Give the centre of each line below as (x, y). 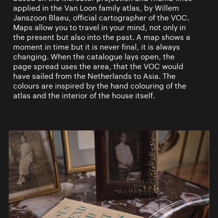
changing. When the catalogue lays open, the (94, 57)
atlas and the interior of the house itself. (84, 96)
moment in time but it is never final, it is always (96, 47)
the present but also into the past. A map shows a (101, 37)
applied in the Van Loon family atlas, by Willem (96, 8)
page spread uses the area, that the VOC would (98, 67)
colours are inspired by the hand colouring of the (100, 86)
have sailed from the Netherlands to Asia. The (94, 76)
